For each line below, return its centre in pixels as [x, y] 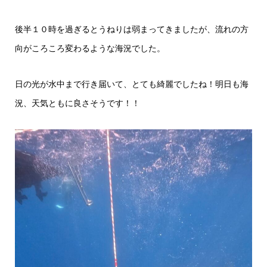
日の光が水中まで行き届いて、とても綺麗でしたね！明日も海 [132, 84]
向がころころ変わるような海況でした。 [90, 48]
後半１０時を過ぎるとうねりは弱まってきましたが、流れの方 [132, 29]
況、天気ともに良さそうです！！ [77, 103]
